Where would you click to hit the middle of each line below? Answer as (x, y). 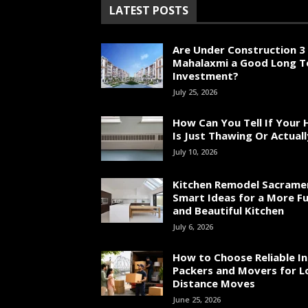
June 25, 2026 (197, 299)
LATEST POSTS (149, 10)
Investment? (206, 76)
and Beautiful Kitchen (228, 210)
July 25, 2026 (195, 92)
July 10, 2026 (195, 152)
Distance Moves (214, 283)
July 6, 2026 (193, 227)
